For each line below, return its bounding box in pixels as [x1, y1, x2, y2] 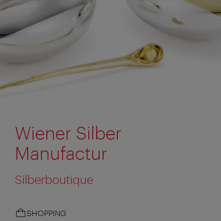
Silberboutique [15, 172, 93, 186]
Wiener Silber [15, 122, 122, 143]
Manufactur [15, 142, 108, 163]
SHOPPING [27, 208, 66, 218]
